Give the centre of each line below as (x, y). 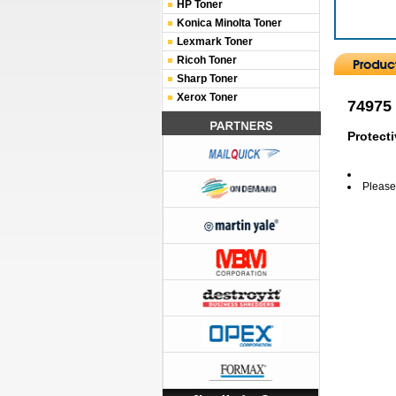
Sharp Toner (207, 79)
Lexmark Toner (215, 42)
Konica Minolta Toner (229, 23)
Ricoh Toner (207, 60)
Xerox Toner (207, 97)
